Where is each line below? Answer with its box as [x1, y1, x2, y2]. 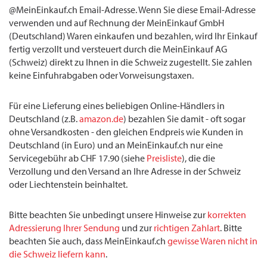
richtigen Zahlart [154, 222, 220, 234]
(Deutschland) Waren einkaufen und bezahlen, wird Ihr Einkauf [9, 30, 257, 42]
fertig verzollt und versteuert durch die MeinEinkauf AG [9, 44, 227, 55]
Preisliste [147, 153, 182, 164]
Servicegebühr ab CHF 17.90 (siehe [9, 153, 147, 164]
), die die [182, 153, 215, 164]
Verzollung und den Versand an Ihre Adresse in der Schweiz [9, 166, 241, 178]
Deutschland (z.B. [9, 113, 79, 125]
